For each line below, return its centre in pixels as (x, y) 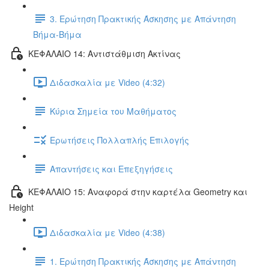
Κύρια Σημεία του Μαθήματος (113, 111)
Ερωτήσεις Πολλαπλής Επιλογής (119, 140)
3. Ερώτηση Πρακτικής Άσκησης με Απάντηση (143, 18)
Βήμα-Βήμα (57, 34)
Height (21, 207)
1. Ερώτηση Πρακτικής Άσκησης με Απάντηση (143, 261)
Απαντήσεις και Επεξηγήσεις (111, 168)
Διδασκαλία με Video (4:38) (107, 232)
